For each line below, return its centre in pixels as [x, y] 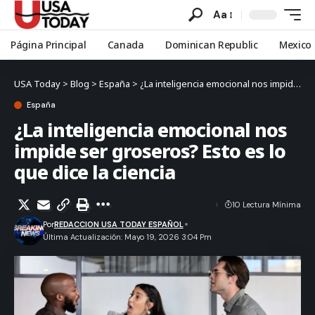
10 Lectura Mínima [266, 205]
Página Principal [49, 45]
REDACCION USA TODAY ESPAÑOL [118, 224]
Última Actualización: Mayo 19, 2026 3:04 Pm [127, 237]
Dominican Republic [211, 45]
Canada [126, 45]
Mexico [295, 45]
